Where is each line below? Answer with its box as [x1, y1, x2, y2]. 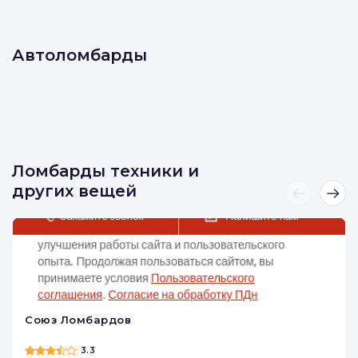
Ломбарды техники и [12, 161, 199, 181]
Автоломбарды [12, 46, 147, 65]
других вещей [12, 181, 137, 201]
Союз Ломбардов [25, 313, 132, 326]
